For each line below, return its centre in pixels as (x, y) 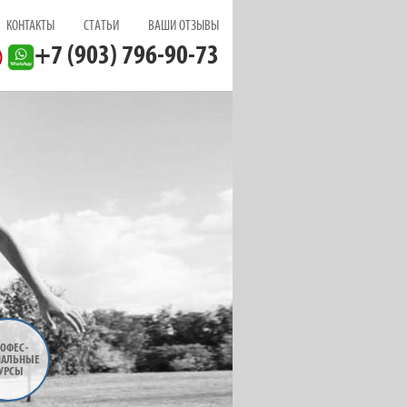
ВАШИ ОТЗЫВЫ (184, 27)
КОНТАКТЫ (30, 27)
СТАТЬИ (101, 27)
